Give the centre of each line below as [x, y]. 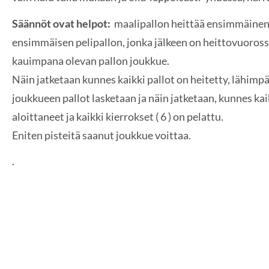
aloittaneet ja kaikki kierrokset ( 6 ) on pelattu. [118, 116]
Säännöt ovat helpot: [61, 23]
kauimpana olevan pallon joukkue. [91, 60]
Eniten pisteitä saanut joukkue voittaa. [101, 135]
